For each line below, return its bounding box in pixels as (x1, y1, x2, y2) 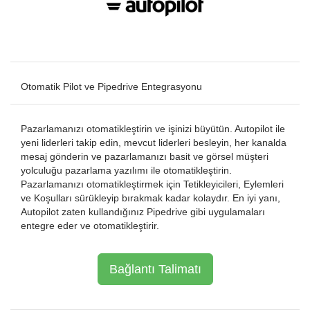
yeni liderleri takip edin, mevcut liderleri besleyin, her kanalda (21, 137, 286, 148)
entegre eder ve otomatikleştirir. (21, 220, 159, 231)
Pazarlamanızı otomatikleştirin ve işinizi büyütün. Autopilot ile (21, 123, 285, 134)
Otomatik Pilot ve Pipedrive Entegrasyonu (21, 81, 202, 92)
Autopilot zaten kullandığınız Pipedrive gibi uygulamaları (21, 206, 265, 217)
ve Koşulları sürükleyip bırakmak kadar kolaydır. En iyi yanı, (21, 192, 280, 203)
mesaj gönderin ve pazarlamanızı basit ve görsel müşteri (21, 151, 268, 162)
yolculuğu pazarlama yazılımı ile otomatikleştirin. (21, 165, 232, 176)
